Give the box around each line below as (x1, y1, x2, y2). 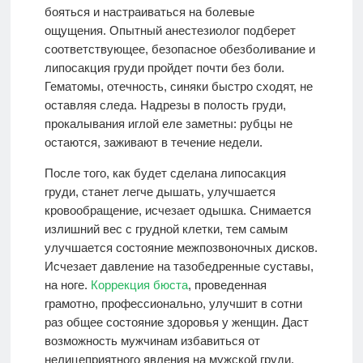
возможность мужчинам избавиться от (44, 333, 260, 348)
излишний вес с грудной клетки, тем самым (44, 221, 288, 236)
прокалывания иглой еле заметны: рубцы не (44, 116, 293, 130)
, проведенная (187, 277, 267, 292)
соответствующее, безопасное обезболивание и (44, 41, 315, 56)
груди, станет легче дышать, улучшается (44, 184, 275, 199)
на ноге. (44, 277, 91, 292)
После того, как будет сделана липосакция (44, 165, 286, 180)
